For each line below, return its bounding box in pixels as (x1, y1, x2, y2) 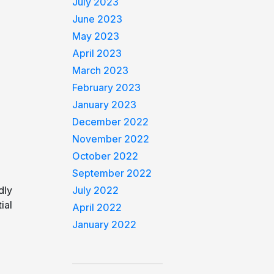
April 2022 (72, 201, 122, 213)
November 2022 (72, 133, 150, 145)
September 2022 (72, 167, 152, 179)
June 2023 (72, 13, 123, 25)
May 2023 (72, 30, 120, 42)
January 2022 (72, 218, 137, 231)
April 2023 (72, 47, 122, 59)
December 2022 (72, 116, 149, 128)
